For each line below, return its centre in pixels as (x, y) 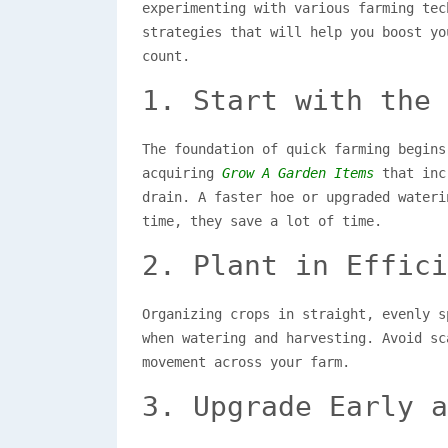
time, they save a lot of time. (262, 220)
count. (166, 55)
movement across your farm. (246, 361)
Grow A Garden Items (298, 172)
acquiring (182, 172)
